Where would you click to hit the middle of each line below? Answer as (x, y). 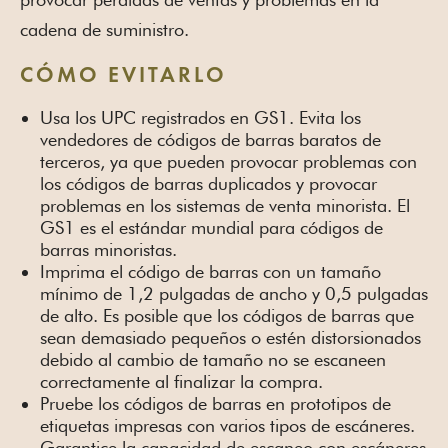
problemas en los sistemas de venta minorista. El (225, 206)
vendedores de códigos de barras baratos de (210, 140)
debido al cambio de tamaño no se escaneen (213, 360)
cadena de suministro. (104, 30)
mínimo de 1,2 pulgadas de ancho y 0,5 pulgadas (234, 294)
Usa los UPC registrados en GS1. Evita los (200, 118)
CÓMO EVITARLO (123, 76)
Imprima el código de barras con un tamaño (210, 272)
